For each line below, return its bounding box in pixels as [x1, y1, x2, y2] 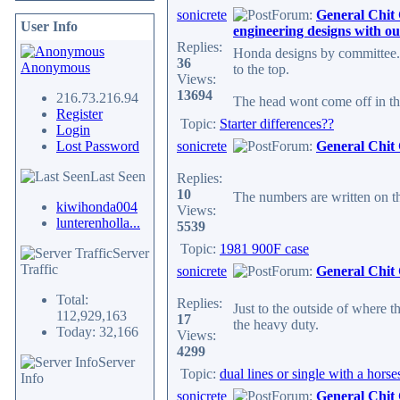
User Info [21, 19, 78, 34]
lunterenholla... [56, 215, 140, 230]
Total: [56, 292, 88, 307]
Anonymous [21, 60, 90, 75]
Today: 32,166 [56, 324, 138, 339]
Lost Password [56, 138, 139, 154]
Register [56, 106, 103, 121]
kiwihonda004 [56, 199, 137, 214]
